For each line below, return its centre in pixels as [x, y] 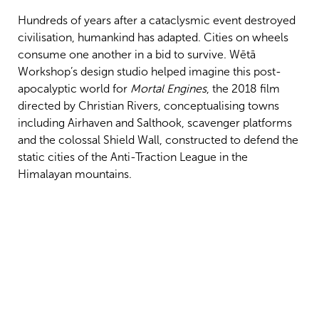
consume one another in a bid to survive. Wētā [137, 55]
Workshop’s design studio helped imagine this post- [150, 72]
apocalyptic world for [74, 89]
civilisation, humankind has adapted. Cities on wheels [153, 38]
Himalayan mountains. [75, 174]
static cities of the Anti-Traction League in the [133, 157]
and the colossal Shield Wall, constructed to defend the [158, 140]
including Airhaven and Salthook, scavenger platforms [155, 123]
